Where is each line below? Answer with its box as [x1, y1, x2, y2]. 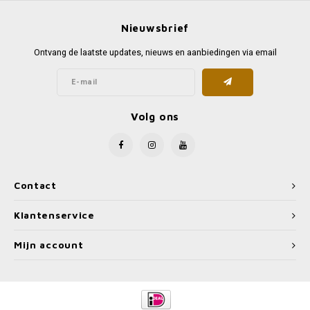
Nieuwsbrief [120, 21, 190, 34]
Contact [14, 180, 57, 192]
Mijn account [14, 239, 84, 251]
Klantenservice [14, 210, 95, 221]
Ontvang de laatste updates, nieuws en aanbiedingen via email [33, 46, 277, 59]
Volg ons [130, 110, 180, 123]
